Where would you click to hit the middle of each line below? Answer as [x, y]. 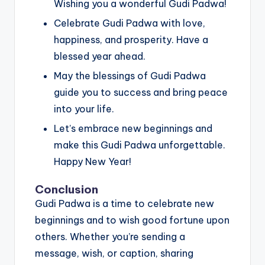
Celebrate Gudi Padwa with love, [130, 23]
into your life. [84, 109]
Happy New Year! [93, 162]
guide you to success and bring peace [141, 93]
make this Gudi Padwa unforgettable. [140, 145]
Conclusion [67, 190]
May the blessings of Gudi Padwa [130, 76]
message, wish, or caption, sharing [114, 253]
